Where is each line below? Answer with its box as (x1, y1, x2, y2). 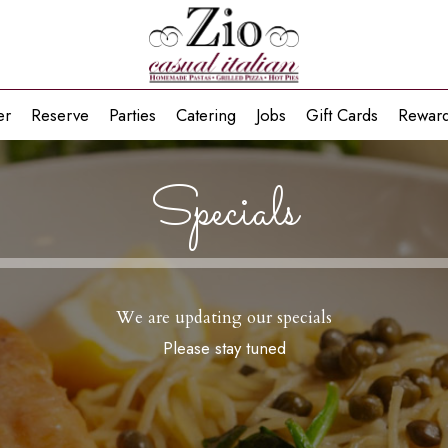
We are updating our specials (116, 306, 332, 330)
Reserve (31, 103, 89, 127)
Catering (176, 103, 236, 127)
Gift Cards (306, 103, 378, 127)
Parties (109, 103, 156, 127)
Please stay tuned (162, 336, 286, 361)
